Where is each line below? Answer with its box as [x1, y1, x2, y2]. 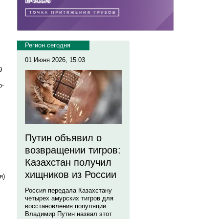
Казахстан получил [25, 157, 111, 168]
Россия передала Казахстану [25, 187, 112, 194]
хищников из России [25, 169, 116, 180]
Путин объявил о [25, 132, 102, 143]
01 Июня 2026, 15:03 [25, 56, 85, 64]
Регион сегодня [25, 42, 70, 49]
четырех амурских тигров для [25, 195, 113, 202]
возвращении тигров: [25, 145, 121, 155]
